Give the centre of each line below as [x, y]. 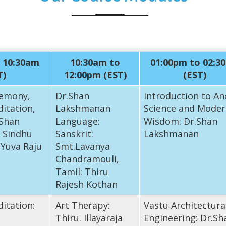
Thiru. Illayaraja [89, 218]
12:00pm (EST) [95, 74]
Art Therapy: [82, 205]
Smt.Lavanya [82, 146]
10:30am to [95, 62]
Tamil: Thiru [82, 171]
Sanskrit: [74, 133]
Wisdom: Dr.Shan [180, 121]
